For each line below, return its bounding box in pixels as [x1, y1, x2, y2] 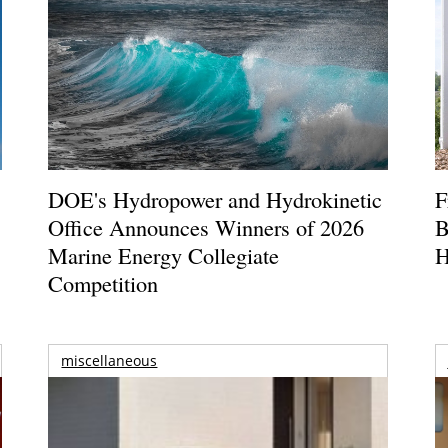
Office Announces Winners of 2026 [48, 211, 365, 242]
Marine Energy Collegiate [48, 239, 280, 270]
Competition [48, 267, 159, 298]
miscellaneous [61, 350, 158, 370]
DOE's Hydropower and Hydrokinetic [48, 183, 383, 214]
